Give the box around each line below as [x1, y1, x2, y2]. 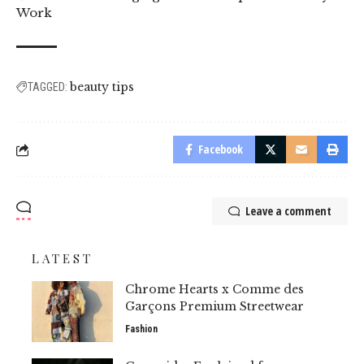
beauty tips [70, 80, 134, 95]
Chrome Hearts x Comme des [125, 282, 304, 297]
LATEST [32, 250, 93, 267]
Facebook [198, 141, 243, 158]
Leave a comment [245, 203, 331, 219]
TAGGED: [28, 80, 67, 94]
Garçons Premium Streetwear [125, 299, 304, 314]
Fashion [125, 323, 158, 336]
